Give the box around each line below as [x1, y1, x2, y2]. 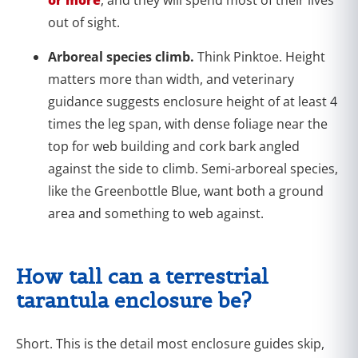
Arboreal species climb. [48, 47, 197, 66]
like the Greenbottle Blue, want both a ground [48, 181, 324, 200]
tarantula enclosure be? [16, 287, 252, 313]
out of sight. [48, 13, 120, 31]
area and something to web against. [48, 204, 264, 222]
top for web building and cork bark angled [48, 137, 300, 155]
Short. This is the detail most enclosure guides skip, [16, 334, 324, 352]
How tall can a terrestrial [16, 263, 268, 289]
